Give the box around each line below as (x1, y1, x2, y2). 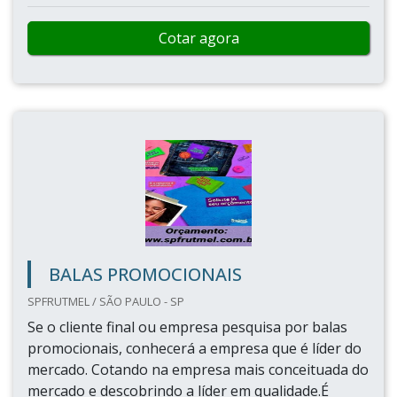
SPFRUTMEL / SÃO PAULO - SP (27, 293, 184, 309)
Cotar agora (158, 28, 239, 48)
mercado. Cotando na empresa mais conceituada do (27, 360, 369, 379)
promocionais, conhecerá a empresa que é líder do (27, 339, 362, 358)
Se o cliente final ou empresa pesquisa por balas (27, 317, 347, 337)
